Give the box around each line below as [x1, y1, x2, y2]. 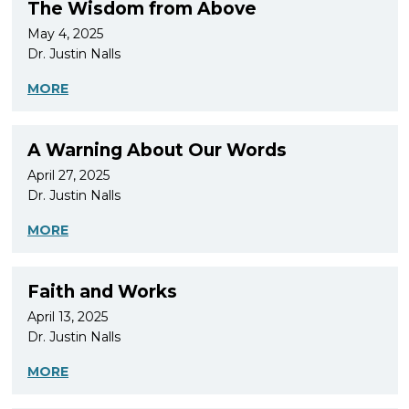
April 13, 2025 [27, 308, 108, 325]
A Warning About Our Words [27, 139, 287, 161]
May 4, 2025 [27, 25, 103, 42]
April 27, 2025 [27, 166, 110, 184]
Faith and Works [27, 280, 177, 302]
